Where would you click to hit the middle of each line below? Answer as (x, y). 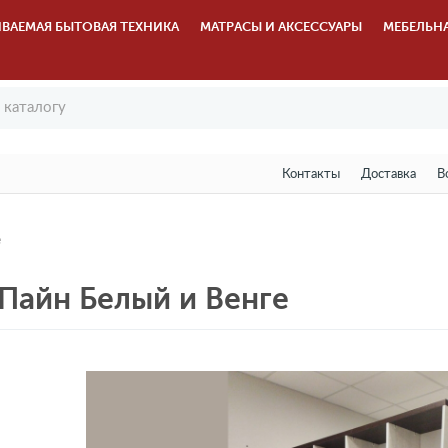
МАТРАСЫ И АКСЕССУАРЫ (281, 26)
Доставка (388, 174)
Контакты (310, 174)
